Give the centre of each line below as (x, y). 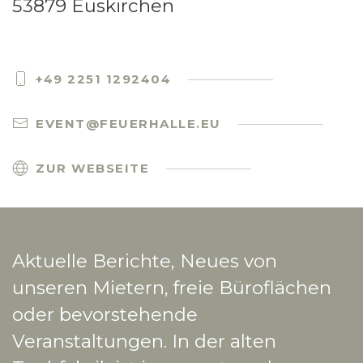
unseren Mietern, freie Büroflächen (172, 287)
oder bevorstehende (105, 314)
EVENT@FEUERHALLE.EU (128, 123)
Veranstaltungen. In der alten (144, 341)
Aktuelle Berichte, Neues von (145, 261)
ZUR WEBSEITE (92, 168)
